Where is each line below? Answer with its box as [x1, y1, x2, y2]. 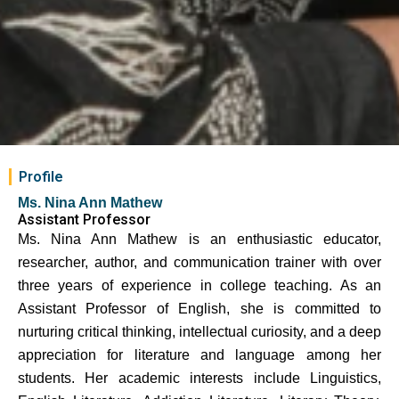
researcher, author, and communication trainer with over [18, 254, 381, 270]
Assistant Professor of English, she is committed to [18, 300, 381, 316]
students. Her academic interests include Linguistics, [18, 370, 381, 386]
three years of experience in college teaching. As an [18, 277, 381, 293]
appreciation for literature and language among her [18, 346, 381, 362]
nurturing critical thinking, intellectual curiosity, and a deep [18, 323, 381, 339]
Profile [19, 167, 63, 185]
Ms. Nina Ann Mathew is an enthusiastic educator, [18, 231, 381, 247]
